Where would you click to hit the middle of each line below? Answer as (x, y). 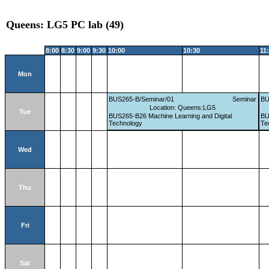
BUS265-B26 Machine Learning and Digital (171, 116)
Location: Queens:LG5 (183, 108)
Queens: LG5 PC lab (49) (65, 25)
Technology (126, 123)
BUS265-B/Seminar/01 (142, 99)
